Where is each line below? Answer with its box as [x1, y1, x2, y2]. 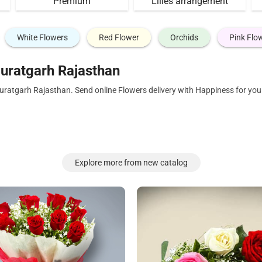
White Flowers [16, 33, 68, 42]
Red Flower [98, 33, 139, 42]
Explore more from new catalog [74, 158, 188, 167]
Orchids [170, 33, 198, 42]
